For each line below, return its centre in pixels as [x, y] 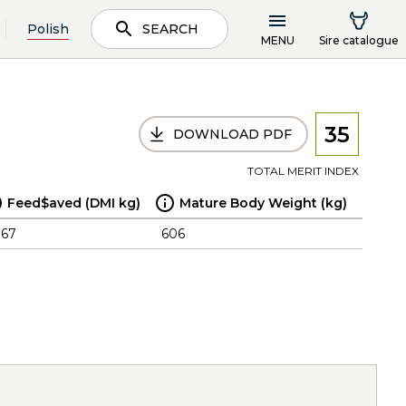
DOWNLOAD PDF [232, 134]
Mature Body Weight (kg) [263, 203]
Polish [48, 29]
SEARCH [170, 29]
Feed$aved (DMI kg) [74, 203]
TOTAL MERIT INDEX [303, 171]
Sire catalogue [359, 40]
